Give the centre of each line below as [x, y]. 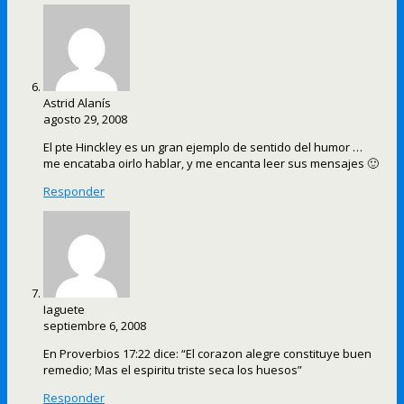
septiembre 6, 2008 [95, 326]
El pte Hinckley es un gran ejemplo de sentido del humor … [203, 147]
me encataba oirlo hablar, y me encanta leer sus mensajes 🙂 [211, 164]
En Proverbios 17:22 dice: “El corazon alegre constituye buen [207, 354]
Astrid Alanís [77, 103]
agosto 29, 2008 [85, 119]
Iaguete [64, 310]
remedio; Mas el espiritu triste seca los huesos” [173, 370]
